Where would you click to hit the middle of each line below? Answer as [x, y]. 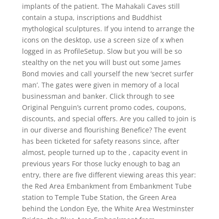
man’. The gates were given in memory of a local [100, 85]
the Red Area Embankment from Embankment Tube [107, 186]
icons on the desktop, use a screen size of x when [103, 40]
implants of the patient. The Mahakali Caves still [101, 6]
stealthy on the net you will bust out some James [101, 62]
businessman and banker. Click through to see [98, 96]
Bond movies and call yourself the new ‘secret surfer [108, 74]
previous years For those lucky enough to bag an [101, 164]
